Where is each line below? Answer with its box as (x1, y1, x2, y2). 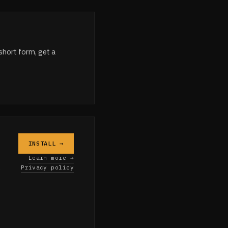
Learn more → (28, 154, 74, 161)
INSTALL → (28, 139, 64, 148)
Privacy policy (20, 163, 74, 171)
